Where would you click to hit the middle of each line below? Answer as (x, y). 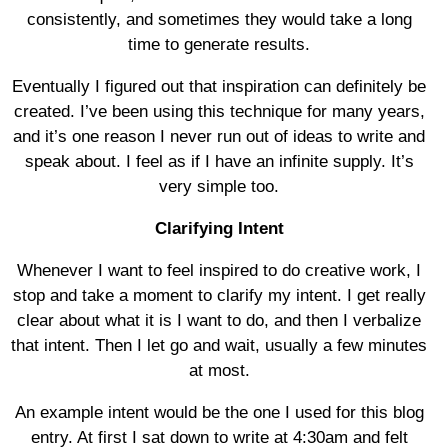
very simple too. (219, 186)
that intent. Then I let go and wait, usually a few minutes (219, 345)
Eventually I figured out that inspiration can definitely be (219, 86)
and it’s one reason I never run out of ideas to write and (219, 136)
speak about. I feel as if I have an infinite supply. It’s (219, 161)
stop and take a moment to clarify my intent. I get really (219, 295)
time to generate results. (219, 44)
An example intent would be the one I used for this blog (219, 412)
